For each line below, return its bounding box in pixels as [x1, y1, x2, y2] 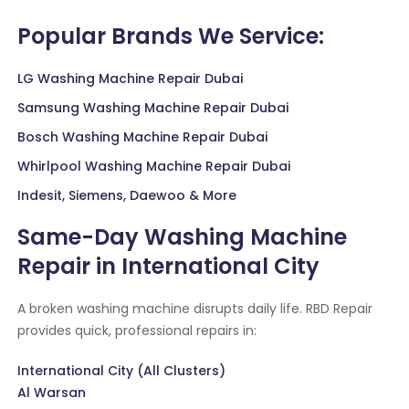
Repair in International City [17, 251, 320, 282]
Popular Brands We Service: [17, 21, 325, 52]
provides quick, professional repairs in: [17, 321, 257, 341]
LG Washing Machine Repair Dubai [17, 69, 244, 89]
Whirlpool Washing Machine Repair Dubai [17, 157, 291, 176]
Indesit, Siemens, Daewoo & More [17, 186, 237, 205]
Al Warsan [17, 383, 87, 403]
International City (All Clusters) [17, 362, 226, 381]
